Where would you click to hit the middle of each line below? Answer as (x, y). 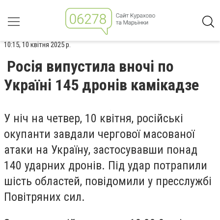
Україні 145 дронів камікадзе (101, 85)
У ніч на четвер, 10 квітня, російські (94, 118)
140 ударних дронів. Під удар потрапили (106, 165)
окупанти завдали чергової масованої (99, 134)
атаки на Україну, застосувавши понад (101, 150)
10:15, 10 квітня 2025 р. (37, 45)
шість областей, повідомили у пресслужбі (108, 181)
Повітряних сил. (44, 197)
